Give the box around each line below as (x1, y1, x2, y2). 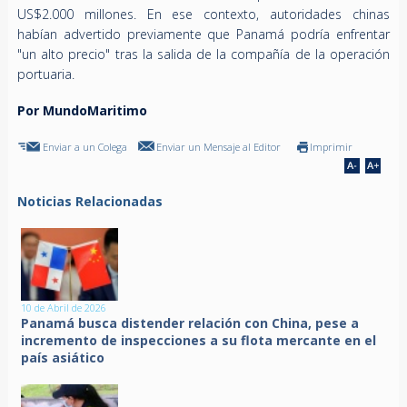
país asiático (21, 348, 105, 366)
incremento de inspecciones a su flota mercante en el (21, 331, 377, 349)
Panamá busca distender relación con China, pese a (21, 313, 360, 332)
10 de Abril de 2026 (21, 300, 107, 314)
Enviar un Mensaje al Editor (155, 139, 281, 154)
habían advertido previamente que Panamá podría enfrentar (16, 25, 391, 43)
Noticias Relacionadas (16, 192, 163, 210)
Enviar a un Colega (42, 139, 127, 154)
